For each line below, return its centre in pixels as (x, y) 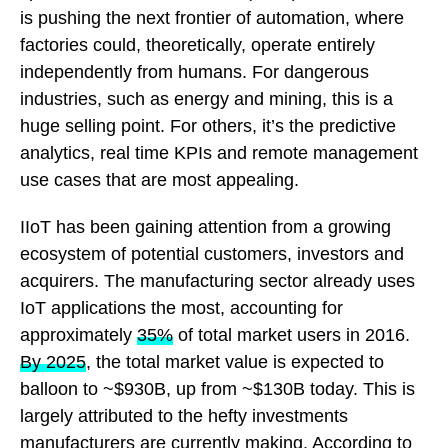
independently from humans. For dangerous (194, 71)
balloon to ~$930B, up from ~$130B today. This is (217, 388)
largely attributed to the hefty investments (184, 415)
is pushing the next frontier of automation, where (212, 17)
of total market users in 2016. (291, 334)
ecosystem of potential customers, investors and (212, 253)
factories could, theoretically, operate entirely (197, 44)
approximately (78, 334)
